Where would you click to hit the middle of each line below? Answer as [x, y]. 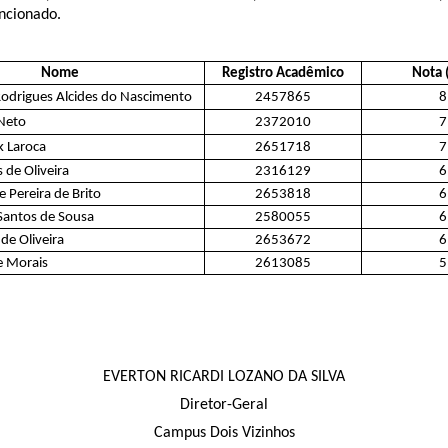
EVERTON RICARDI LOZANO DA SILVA [224, 377]
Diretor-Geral [224, 405]
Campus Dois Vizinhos [224, 433]
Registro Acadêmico [282, 74]
